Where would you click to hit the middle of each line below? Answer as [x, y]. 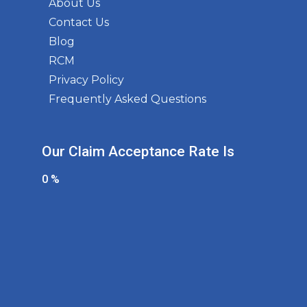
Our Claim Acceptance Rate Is [138, 152]
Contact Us [79, 23]
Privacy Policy [86, 80]
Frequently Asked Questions [127, 99]
